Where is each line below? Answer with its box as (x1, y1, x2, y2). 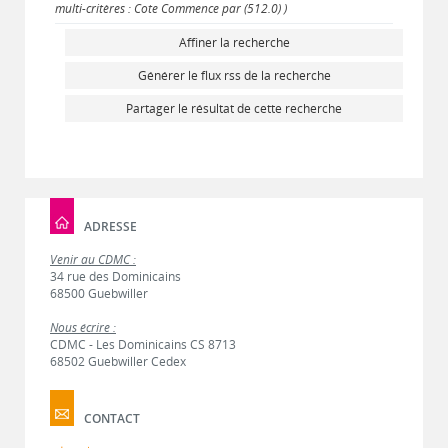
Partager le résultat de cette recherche (126, 100, 342, 117)
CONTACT (84, 409, 140, 427)
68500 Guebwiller (50, 285, 148, 302)
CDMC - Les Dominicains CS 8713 (50, 336, 236, 353)
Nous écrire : (50, 319, 116, 336)
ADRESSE (84, 217, 137, 235)
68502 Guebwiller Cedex (50, 353, 186, 370)
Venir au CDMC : (50, 251, 136, 268)
